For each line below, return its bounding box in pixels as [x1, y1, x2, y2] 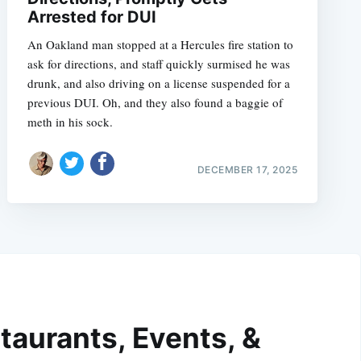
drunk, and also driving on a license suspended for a [27, 75, 290, 92]
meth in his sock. [27, 114, 113, 131]
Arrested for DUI [27, 7, 156, 27]
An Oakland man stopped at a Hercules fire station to [27, 36, 293, 53]
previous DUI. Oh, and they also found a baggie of [27, 94, 283, 111]
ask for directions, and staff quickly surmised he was [27, 56, 290, 73]
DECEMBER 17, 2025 [197, 163, 298, 176]
